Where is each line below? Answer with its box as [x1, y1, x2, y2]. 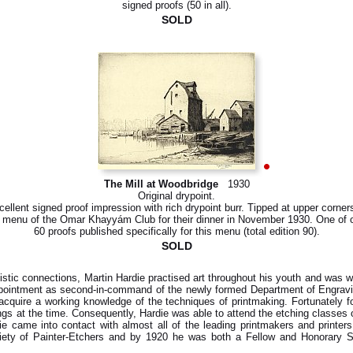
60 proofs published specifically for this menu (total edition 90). [33, 225, 320, 237]
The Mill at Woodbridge [103, 178, 218, 190]
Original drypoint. [138, 190, 215, 202]
